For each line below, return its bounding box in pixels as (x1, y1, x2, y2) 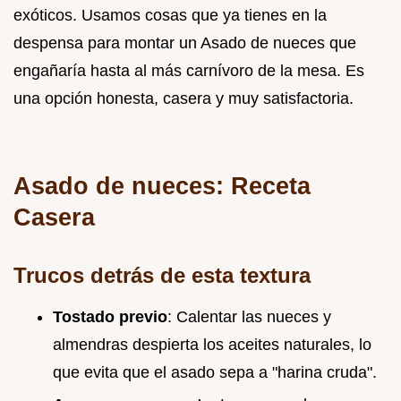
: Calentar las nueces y (167, 307, 331, 326)
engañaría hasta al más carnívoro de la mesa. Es (13, 61, 364, 80)
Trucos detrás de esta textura (13, 262, 311, 287)
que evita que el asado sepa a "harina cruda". (53, 363, 377, 381)
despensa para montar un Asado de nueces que (13, 33, 356, 52)
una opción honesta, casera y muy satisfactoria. (13, 89, 354, 107)
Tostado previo (53, 307, 167, 326)
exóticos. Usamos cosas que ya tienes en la (13, 5, 327, 24)
